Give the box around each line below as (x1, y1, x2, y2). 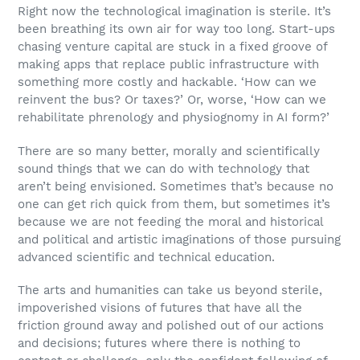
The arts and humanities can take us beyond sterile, (18, 283, 322, 298)
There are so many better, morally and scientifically (18, 143, 320, 158)
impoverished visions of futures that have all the (18, 301, 302, 316)
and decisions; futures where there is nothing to (18, 336, 301, 351)
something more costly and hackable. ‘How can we (18, 75, 317, 90)
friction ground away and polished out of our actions (18, 318, 324, 333)
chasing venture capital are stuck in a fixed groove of (18, 39, 327, 55)
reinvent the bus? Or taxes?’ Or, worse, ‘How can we (18, 92, 326, 108)
